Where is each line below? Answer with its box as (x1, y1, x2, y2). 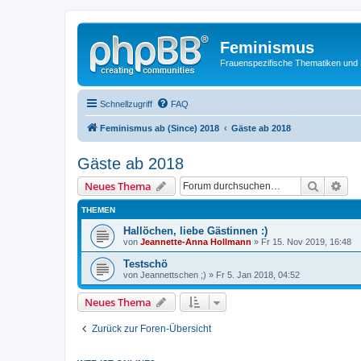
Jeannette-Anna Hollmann (140, 236, 251, 247)
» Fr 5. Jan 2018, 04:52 (206, 269, 300, 280)
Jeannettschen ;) (140, 269, 206, 280)
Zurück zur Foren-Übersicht (92, 322, 211, 334)
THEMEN (81, 205, 115, 214)
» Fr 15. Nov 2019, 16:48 (251, 236, 351, 247)
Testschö (123, 257, 168, 270)
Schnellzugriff (100, 98, 152, 109)
